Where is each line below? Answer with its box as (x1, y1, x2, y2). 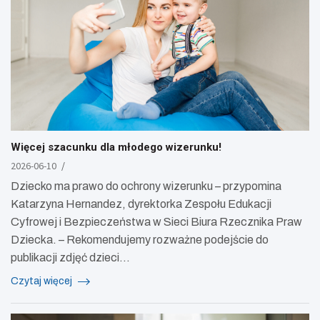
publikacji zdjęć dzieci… (11, 251, 130, 264)
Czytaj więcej (11, 276, 74, 287)
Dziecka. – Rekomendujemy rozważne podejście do (11, 234, 269, 246)
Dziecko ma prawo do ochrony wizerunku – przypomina (11, 180, 281, 193)
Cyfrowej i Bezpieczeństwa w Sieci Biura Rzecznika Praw (11, 216, 302, 229)
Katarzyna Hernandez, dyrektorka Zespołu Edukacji (11, 198, 271, 211)
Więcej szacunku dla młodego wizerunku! (11, 141, 221, 154)
